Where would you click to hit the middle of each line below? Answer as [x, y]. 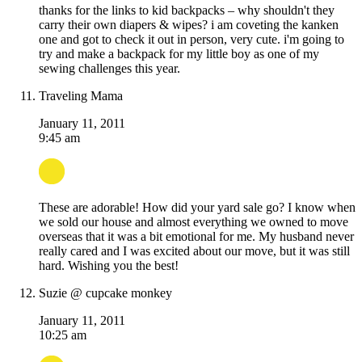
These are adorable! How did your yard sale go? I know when [197, 208]
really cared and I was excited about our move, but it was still [194, 251]
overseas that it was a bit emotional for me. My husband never [196, 237]
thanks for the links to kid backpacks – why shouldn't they [187, 11]
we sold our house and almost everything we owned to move [194, 222]
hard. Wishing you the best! [109, 266]
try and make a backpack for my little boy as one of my [179, 54]
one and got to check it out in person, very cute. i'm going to [192, 40]
